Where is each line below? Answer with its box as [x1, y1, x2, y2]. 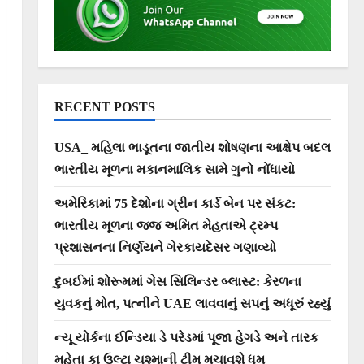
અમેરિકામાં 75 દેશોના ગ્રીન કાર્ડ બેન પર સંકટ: [54, 196, 296, 210]
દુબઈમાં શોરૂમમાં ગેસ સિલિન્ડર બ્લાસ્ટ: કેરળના [54, 274, 301, 288]
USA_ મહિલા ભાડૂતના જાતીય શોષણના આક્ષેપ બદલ [54, 140, 331, 154]
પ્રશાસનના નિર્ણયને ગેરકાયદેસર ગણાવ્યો [54, 240, 276, 254]
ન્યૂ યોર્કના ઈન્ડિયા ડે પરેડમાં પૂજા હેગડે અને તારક [54, 330, 318, 344]
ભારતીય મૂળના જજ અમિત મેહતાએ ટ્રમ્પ [54, 218, 278, 232]
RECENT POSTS [54, 99, 155, 114]
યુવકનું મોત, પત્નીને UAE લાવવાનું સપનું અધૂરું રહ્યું [54, 296, 331, 310]
